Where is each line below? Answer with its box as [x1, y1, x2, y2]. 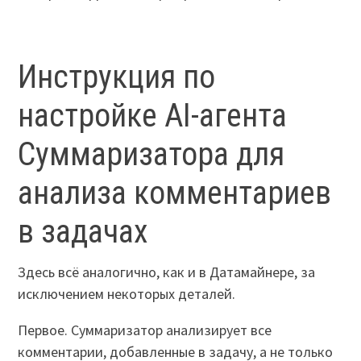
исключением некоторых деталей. [18, 284, 236, 304]
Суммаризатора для [18, 135, 285, 174]
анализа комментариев [18, 174, 332, 213]
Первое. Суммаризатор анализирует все [18, 321, 272, 340]
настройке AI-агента [18, 97, 288, 135]
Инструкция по [18, 58, 216, 97]
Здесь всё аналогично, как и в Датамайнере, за [18, 263, 316, 282]
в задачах [18, 213, 149, 251]
